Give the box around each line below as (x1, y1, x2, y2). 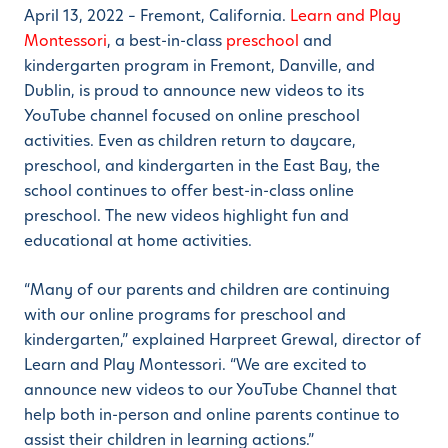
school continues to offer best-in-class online (24, 180, 354, 202)
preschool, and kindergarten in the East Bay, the (24, 155, 380, 177)
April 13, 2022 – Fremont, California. (24, 5, 290, 27)
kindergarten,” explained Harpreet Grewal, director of (24, 329, 421, 351)
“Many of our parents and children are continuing (24, 279, 390, 301)
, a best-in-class (107, 30, 226, 52)
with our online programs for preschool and (24, 304, 346, 326)
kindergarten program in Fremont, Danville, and (24, 55, 375, 77)
